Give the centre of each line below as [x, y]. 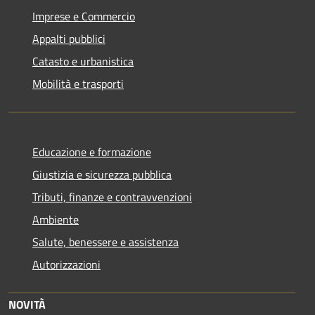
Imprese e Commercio [84, 16]
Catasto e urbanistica [83, 61]
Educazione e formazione [92, 152]
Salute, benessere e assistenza [105, 242]
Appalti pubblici [69, 38]
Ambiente [56, 219]
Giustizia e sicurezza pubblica [102, 174]
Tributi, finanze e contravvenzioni [112, 197]
